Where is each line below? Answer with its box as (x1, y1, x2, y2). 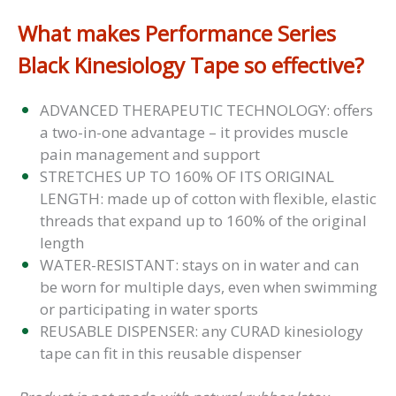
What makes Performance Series (18, 18, 336, 48)
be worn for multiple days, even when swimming (40, 276, 377, 297)
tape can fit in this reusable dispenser (40, 342, 301, 363)
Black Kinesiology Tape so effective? (18, 49, 364, 80)
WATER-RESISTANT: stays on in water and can (40, 254, 359, 275)
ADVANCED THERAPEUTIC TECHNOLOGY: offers (40, 99, 373, 120)
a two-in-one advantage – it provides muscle (40, 121, 348, 142)
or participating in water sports (40, 298, 258, 319)
